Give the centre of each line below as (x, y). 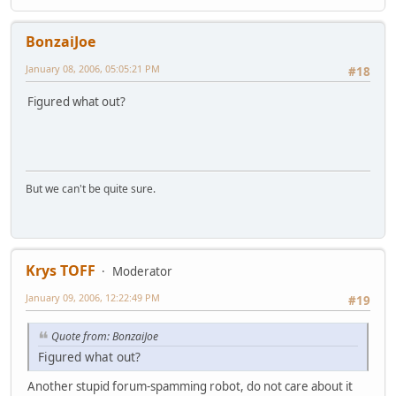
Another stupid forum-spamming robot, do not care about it (190, 386)
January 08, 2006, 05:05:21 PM (93, 68)
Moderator (142, 271)
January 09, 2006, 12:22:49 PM (93, 297)
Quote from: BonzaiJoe (105, 336)
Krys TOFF (61, 270)
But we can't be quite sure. (91, 188)
